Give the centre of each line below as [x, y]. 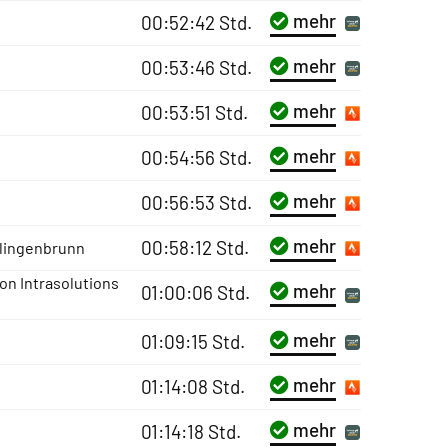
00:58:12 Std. [194, 247]
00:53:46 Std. [196, 67]
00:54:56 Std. [196, 157]
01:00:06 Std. [195, 292]
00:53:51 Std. [194, 112]
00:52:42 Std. [196, 22]
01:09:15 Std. [192, 341]
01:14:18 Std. [190, 431]
